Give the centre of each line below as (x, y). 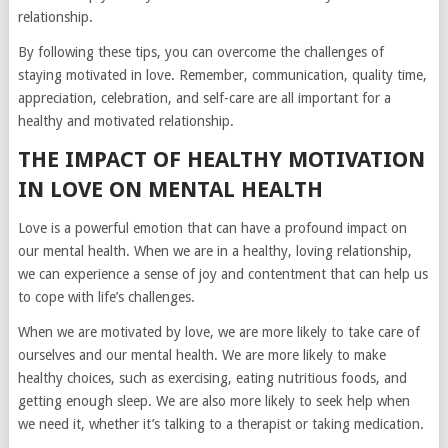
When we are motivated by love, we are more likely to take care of (218, 332)
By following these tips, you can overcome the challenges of (200, 52)
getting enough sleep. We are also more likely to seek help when (213, 401)
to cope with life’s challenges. (106, 297)
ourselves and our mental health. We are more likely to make (201, 355)
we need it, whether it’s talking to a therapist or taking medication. (220, 424)
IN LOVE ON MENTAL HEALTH (170, 190)
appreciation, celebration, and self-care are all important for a (204, 98)
